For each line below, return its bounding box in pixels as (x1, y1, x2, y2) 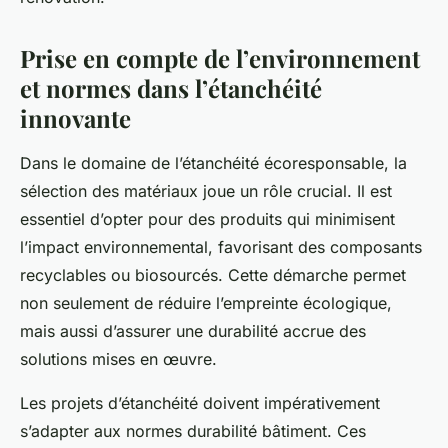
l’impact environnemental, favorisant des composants (20, 237, 422, 258)
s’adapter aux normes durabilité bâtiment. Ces (20, 421, 366, 442)
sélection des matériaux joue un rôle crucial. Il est (20, 181, 392, 202)
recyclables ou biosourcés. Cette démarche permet (20, 265, 406, 286)
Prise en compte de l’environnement (20, 42, 420, 75)
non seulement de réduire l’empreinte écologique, (20, 293, 392, 314)
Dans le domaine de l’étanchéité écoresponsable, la (20, 153, 407, 174)
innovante (20, 102, 131, 135)
